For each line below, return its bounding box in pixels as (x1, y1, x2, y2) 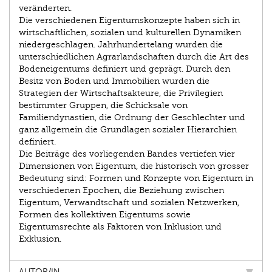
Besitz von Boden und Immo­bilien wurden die (19, 76, 209, 86)
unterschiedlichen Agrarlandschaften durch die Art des (19, 52, 249, 62)
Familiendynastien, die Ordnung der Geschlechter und (19, 113, 245, 123)
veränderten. (19, 4, 72, 13)
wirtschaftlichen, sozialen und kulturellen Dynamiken (19, 28, 241, 38)
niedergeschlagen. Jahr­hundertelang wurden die (19, 40, 223, 50)
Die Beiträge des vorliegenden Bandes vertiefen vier (19, 149, 235, 159)
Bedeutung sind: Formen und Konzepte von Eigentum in (19, 174, 253, 183)
